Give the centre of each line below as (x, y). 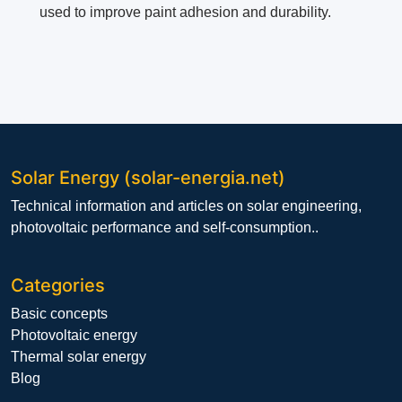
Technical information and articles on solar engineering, (186, 206)
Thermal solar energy (79, 357)
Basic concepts (59, 314)
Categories (58, 286)
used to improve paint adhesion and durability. (185, 13)
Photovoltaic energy (74, 336)
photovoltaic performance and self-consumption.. (165, 228)
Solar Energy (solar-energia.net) (148, 178)
